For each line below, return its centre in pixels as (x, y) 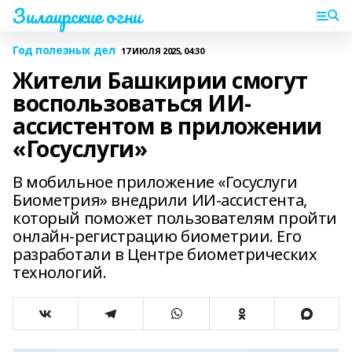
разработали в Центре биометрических (165, 254)
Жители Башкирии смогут (160, 80)
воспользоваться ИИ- (132, 103)
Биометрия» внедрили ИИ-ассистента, (160, 200)
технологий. (60, 272)
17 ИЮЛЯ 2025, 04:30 (163, 50)
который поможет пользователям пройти (175, 218)
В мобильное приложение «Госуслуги (155, 182)
